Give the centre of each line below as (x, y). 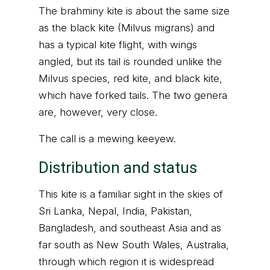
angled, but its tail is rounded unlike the (130, 61)
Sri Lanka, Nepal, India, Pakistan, (115, 211)
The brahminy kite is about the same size (134, 11)
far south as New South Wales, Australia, (134, 245)
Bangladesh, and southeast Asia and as (130, 228)
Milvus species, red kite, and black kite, (130, 78)
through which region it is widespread (126, 262)
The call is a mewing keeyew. (107, 139)
